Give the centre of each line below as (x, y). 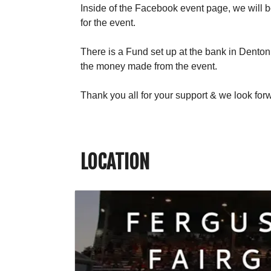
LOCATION (115, 162)
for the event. (108, 22)
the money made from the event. (149, 66)
